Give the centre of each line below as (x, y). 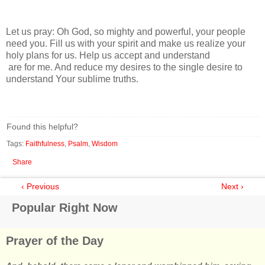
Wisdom (105, 144)
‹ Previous (40, 186)
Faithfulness (45, 144)
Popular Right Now (65, 208)
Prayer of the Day (55, 241)
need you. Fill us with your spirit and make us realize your (126, 43)
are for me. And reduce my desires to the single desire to (125, 67)
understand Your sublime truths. (72, 79)
